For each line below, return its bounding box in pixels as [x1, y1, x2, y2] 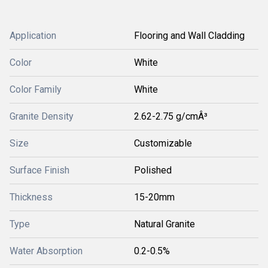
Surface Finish [10, 165, 69, 176]
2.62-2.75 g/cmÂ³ [134, 111, 208, 122]
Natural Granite [134, 218, 195, 230]
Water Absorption [10, 245, 83, 257]
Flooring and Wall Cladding [134, 30, 245, 41]
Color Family [10, 84, 62, 95]
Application [10, 30, 56, 41]
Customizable [134, 138, 192, 149]
